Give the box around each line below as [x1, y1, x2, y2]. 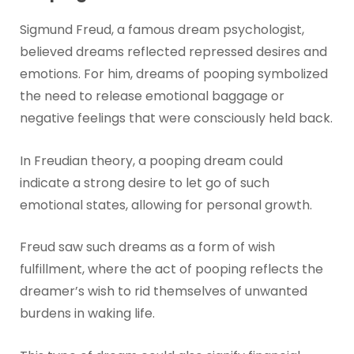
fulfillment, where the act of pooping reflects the [19, 260, 323, 279]
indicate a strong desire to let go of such [19, 173, 269, 192]
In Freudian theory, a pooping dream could [19, 151, 283, 170]
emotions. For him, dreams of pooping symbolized [19, 65, 328, 84]
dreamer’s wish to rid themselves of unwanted [19, 282, 307, 301]
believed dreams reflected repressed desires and [19, 43, 327, 62]
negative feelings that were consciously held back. [19, 109, 333, 128]
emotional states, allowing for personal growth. [19, 195, 312, 214]
